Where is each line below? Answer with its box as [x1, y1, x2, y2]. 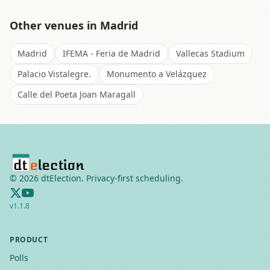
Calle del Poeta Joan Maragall [17, 89, 136, 100]
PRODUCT [10, 234, 48, 245]
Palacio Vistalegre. [17, 68, 91, 80]
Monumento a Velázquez [107, 68, 207, 80]
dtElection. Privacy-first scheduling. [39, 172, 183, 184]
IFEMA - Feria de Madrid [63, 48, 160, 59]
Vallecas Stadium [176, 48, 245, 59]
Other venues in [10, 18, 100, 33]
